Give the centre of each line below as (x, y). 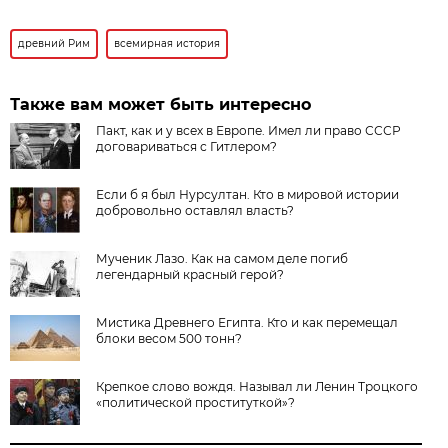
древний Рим (54, 43)
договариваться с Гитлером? (187, 146)
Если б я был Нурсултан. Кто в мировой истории (248, 194)
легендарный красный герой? (190, 274)
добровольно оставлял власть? (195, 210)
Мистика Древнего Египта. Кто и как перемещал (247, 322)
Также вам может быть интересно (161, 104)
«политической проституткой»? (196, 402)
